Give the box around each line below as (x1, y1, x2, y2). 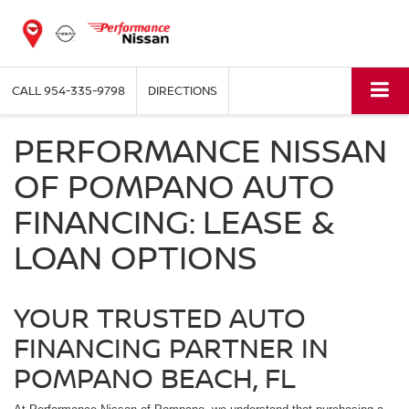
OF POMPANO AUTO (14, 163, 335, 208)
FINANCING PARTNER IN (14, 328, 329, 366)
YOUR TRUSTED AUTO (14, 298, 306, 336)
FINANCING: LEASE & (14, 198, 334, 244)
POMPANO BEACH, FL (14, 358, 296, 396)
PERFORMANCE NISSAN (14, 127, 387, 173)
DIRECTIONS (148, 82, 217, 99)
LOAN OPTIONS (14, 234, 257, 279)
